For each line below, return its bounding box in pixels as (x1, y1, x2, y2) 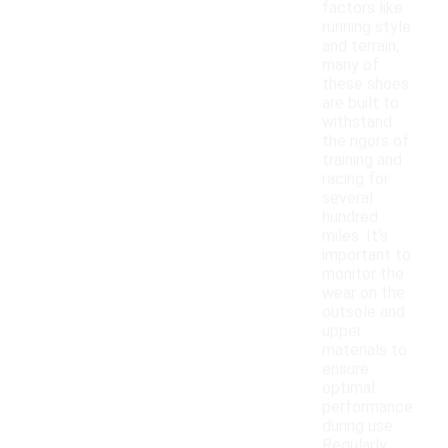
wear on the (322, 283, 405, 303)
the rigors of (322, 131, 409, 151)
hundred (322, 207, 378, 227)
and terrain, (322, 36, 399, 56)
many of (322, 55, 379, 75)
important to (322, 245, 411, 265)
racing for (322, 169, 389, 189)
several (322, 188, 373, 208)
